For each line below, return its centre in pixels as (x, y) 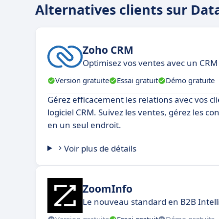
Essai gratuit (137, 80)
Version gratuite (82, 80)
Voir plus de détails (100, 148)
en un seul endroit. (84, 125)
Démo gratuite (190, 80)
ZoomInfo (108, 189)
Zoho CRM (108, 50)
